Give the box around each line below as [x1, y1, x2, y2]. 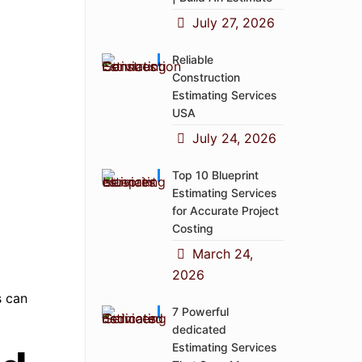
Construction [172, 70, 241, 84]
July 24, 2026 [192, 130, 276, 146]
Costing [172, 221, 214, 235]
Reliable [172, 53, 214, 66]
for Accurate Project [172, 204, 280, 217]
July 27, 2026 [192, 15, 275, 31]
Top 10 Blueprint [172, 168, 259, 182]
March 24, [192, 246, 253, 262]
